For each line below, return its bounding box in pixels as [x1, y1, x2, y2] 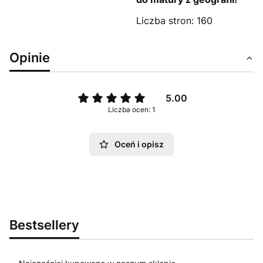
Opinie [9, 49, 50, 65]
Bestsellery [9, 216, 79, 232]
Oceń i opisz [114, 139, 164, 149]
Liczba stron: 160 [136, 14, 213, 26]
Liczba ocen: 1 [107, 104, 156, 114]
